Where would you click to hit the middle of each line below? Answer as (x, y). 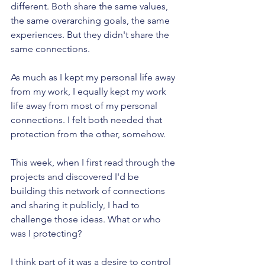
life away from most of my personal (85, 106)
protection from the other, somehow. (88, 134)
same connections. (50, 49)
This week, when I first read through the (94, 163)
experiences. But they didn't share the (91, 35)
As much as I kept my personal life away (94, 77)
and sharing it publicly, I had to (76, 205)
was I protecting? (46, 234)
